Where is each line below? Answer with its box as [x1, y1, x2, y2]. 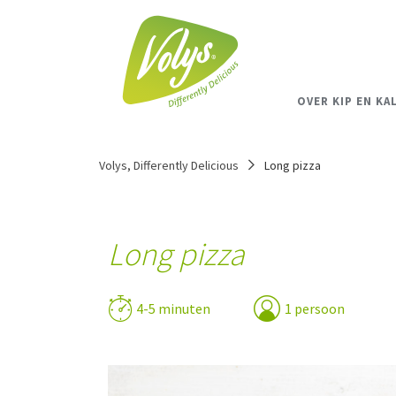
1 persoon [285, 300, 345, 318]
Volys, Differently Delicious [99, 157, 239, 174]
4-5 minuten [136, 300, 210, 318]
